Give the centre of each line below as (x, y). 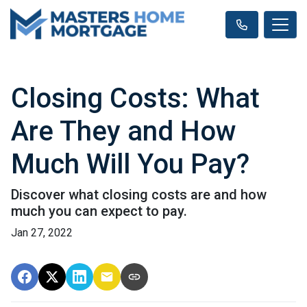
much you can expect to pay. (99, 211)
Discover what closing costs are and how (139, 195)
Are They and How (124, 131)
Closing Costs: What (135, 98)
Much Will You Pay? (130, 164)
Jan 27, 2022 (42, 233)
